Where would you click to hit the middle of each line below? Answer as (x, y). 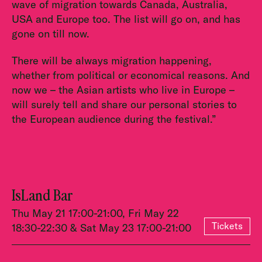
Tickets (227, 226)
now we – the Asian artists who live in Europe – (123, 90)
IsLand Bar (42, 195)
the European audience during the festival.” (114, 119)
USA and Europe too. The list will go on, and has (126, 19)
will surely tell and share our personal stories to (124, 105)
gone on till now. (51, 33)
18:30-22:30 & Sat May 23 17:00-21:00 (101, 228)
